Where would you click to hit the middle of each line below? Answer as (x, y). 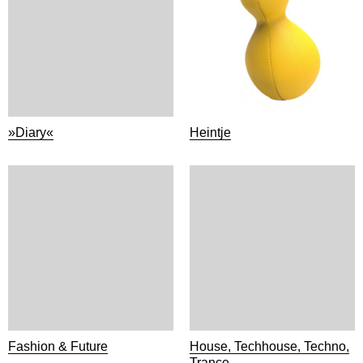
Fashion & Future (58, 346)
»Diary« (31, 132)
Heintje (210, 132)
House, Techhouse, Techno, (269, 346)
